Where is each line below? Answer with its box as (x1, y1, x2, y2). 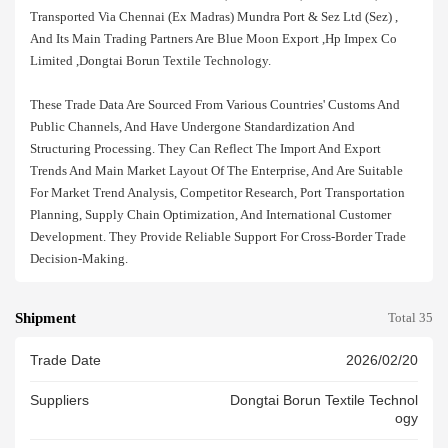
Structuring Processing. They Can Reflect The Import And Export (30, 141, 381, 156)
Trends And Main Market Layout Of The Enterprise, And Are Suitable (30, 163, 403, 178)
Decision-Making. (30, 251, 128, 266)
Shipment (15, 310, 76, 327)
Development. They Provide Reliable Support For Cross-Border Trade (30, 229, 406, 244)
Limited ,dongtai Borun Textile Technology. (30, 53, 271, 68)
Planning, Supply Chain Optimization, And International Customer (30, 207, 391, 222)
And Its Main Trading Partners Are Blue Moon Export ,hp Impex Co (30, 31, 397, 46)
